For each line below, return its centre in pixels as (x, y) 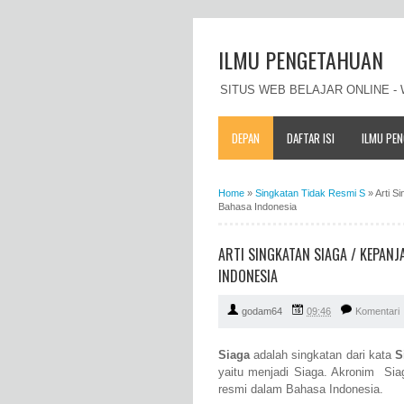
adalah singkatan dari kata (323, 355)
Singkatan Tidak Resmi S (310, 193)
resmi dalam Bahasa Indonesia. (301, 390)
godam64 (262, 312)
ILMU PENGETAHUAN (301, 60)
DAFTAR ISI (311, 138)
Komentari (377, 312)
